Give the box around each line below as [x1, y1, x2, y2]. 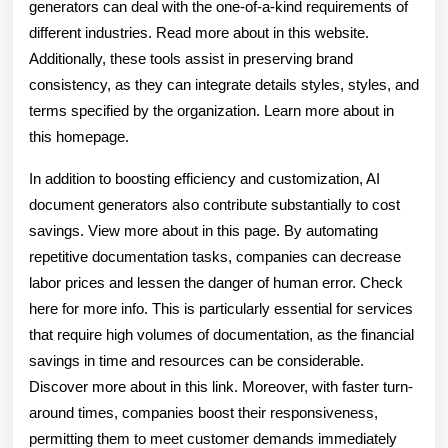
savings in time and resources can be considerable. [29, 352, 364, 369]
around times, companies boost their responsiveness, [29, 404, 378, 421]
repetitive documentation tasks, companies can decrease [29, 248, 401, 265]
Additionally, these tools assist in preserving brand [29, 50, 353, 67]
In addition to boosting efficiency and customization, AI [29, 170, 380, 187]
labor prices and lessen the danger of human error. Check [29, 274, 403, 291]
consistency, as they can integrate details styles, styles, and [29, 76, 419, 93]
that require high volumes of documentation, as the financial [29, 326, 414, 343]
